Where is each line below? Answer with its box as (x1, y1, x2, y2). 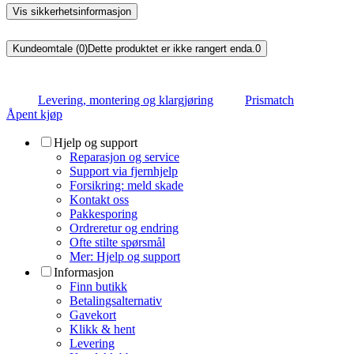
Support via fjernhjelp (70, 164, 178, 179)
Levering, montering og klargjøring (38, 93, 213, 107)
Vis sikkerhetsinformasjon (13, 6, 131, 18)
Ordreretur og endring (70, 221, 179, 235)
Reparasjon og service (70, 150, 179, 164)
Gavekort (70, 308, 116, 322)
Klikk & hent (70, 322, 135, 337)
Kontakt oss (70, 193, 129, 207)
